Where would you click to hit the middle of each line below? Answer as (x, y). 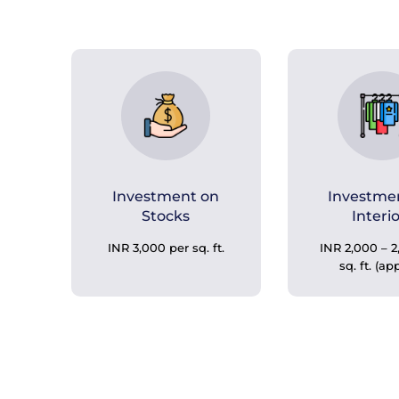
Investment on (166, 196)
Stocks (166, 216)
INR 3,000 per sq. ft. (166, 248)
